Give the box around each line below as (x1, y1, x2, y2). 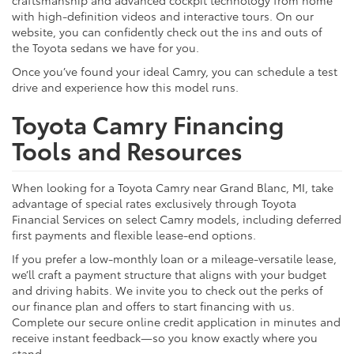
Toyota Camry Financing (12, 106, 284, 141)
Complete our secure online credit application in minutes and (12, 313, 341, 330)
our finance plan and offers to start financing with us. (12, 297, 295, 314)
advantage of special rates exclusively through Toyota (12, 194, 296, 211)
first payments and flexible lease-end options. (12, 226, 256, 243)
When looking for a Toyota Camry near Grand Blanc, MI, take (12, 179, 333, 195)
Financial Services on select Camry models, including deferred (12, 210, 341, 227)
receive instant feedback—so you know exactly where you (12, 329, 318, 345)
